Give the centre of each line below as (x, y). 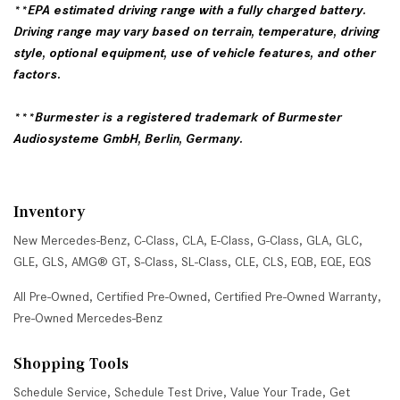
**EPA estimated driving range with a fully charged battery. (190, 9)
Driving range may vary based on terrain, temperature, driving (196, 31)
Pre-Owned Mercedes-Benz (88, 318)
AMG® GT (99, 262)
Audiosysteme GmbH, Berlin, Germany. (130, 138)
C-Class (154, 240)
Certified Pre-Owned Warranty (296, 296)
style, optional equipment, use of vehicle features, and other (195, 52)
